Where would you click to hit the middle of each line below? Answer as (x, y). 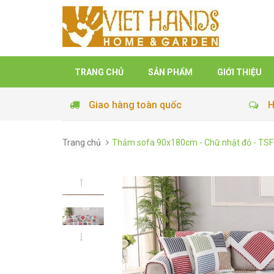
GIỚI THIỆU (239, 72)
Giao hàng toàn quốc (135, 105)
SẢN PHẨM (170, 72)
